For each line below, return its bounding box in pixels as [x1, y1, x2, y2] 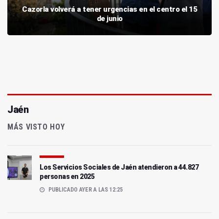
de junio [96, 14, 123, 23]
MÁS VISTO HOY [7, 122, 65, 132]
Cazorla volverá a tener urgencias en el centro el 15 [22, 5, 197, 14]
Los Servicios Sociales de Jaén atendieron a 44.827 [40, 163, 198, 172]
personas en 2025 [40, 173, 94, 181]
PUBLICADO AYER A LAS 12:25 [47, 186, 123, 194]
